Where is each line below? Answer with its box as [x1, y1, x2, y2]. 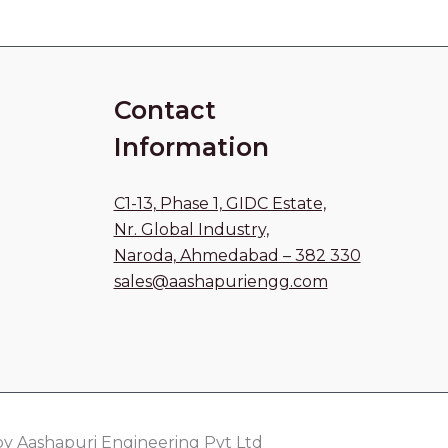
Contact [113, 95, 216, 125]
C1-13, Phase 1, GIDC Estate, [113, 194, 326, 213]
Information [113, 132, 269, 162]
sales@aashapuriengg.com [113, 272, 328, 291]
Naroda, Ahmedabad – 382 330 [113, 246, 361, 265]
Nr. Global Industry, [113, 220, 269, 239]
